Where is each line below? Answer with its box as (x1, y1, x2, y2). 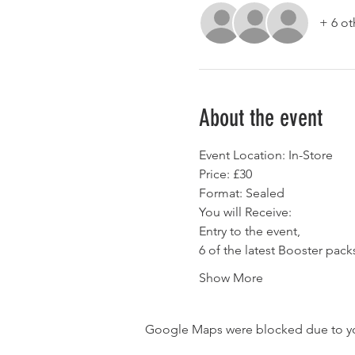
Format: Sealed (198, 185, 284, 200)
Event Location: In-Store (198, 147, 333, 162)
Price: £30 (198, 166, 252, 181)
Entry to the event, (198, 223, 300, 239)
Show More (198, 270, 263, 285)
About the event (198, 104, 323, 132)
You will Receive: (198, 204, 292, 219)
